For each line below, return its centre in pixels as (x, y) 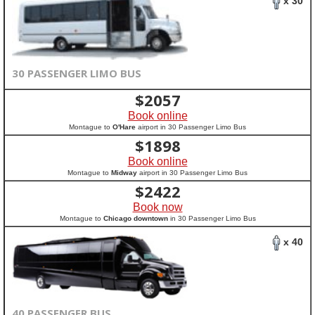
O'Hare (124, 127)
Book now (157, 207)
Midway (124, 173)
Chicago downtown (135, 218)
